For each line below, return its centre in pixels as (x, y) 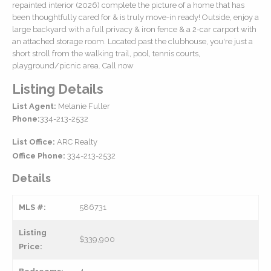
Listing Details (58, 89)
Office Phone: (39, 156)
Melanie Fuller (83, 106)
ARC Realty (76, 142)
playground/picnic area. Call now (73, 65)
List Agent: (34, 106)
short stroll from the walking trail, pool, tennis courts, (106, 53)
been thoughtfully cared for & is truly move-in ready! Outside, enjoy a (135, 17)
